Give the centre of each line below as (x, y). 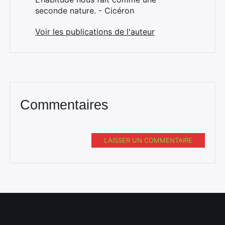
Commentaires (64, 105)
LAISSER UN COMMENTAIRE (148, 140)
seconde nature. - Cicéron (85, 11)
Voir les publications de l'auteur (95, 32)
